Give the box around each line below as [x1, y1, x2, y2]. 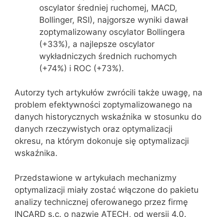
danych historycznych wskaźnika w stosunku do [15, 112, 201, 122]
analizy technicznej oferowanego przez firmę [15, 197, 188, 207]
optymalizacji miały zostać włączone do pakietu [15, 185, 199, 195]
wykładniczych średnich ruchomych [39, 51, 177, 61]
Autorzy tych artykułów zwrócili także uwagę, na [15, 88, 202, 97]
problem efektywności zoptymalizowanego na [15, 100, 192, 109]
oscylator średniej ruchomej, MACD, [39, 2, 177, 13]
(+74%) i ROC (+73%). [39, 63, 124, 73]
